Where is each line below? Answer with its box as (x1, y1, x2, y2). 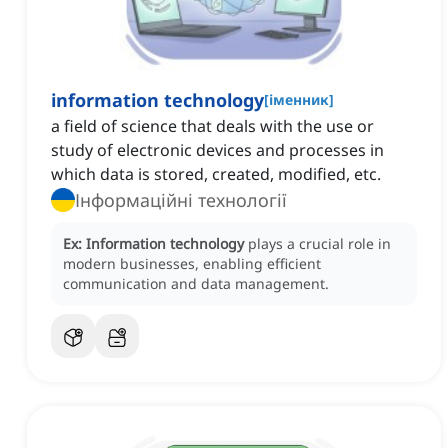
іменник (269, 90, 329, 110)
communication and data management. (63, 274, 329, 294)
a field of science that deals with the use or (51, 115, 374, 138)
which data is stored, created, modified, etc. (51, 163, 381, 186)
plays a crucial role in (248, 234, 391, 254)
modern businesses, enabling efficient (63, 254, 321, 274)
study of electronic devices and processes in (51, 139, 384, 162)
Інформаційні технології (75, 188, 287, 213)
